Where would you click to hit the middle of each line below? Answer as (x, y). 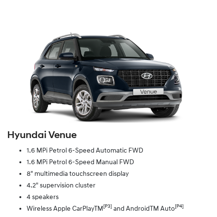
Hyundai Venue (42, 135)
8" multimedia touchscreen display (78, 174)
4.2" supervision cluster (61, 186)
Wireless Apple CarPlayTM (65, 209)
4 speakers (43, 197)
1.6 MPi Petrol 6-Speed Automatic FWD (85, 151)
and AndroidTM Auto (143, 209)
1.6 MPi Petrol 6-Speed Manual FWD (80, 162)
